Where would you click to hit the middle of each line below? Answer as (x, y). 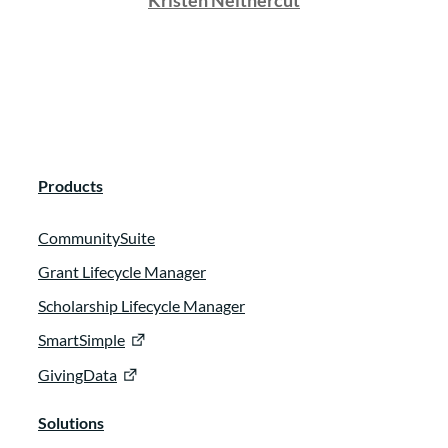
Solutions (71, 422)
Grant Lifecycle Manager (122, 272)
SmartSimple (81, 340)
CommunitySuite (96, 238)
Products (70, 186)
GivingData (77, 374)
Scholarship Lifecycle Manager (141, 306)
